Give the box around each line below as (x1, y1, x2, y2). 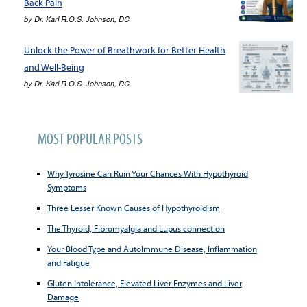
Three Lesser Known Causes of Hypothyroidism (47, 201, 220, 213)
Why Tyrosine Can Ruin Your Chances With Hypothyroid (47, 167, 248, 179)
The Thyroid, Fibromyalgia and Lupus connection (47, 222, 225, 234)
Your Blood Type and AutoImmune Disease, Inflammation (47, 243, 257, 254)
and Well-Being (24, 61, 84, 74)
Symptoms (47, 181, 86, 193)
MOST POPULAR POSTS (38, 129, 143, 147)
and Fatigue (47, 256, 90, 268)
